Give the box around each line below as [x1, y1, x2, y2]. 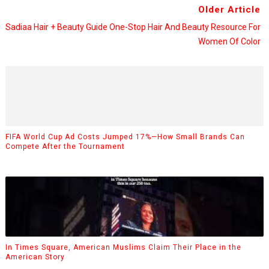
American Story [5, 252, 65, 261]
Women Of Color [198, 37, 261, 46]
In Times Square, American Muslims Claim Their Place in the [5, 243, 241, 252]
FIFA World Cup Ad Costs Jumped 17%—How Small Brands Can [5, 132, 245, 141]
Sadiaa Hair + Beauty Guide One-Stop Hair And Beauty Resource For [5, 22, 261, 32]
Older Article [198, 4, 261, 15]
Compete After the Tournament [5, 142, 125, 151]
